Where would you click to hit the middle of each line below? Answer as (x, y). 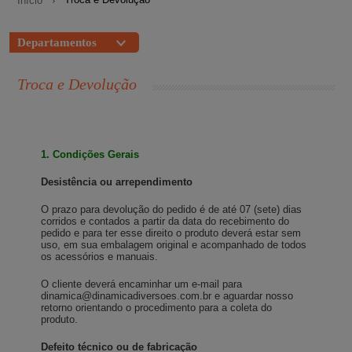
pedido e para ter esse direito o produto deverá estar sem (171, 233)
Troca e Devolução (77, 84)
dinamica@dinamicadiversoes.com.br (126, 296)
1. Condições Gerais (90, 155)
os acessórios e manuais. (100, 257)
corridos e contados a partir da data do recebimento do (165, 222)
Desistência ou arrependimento (117, 182)
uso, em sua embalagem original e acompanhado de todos (174, 245)
